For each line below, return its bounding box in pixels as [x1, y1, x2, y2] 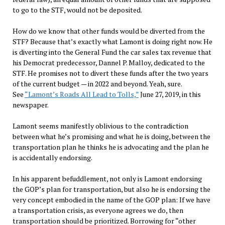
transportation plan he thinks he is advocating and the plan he [12, 142, 209, 152]
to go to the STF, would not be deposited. [12, 5, 142, 15]
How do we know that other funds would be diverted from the [12, 26, 205, 36]
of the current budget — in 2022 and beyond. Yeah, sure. [12, 79, 182, 89]
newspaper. [12, 100, 49, 110]
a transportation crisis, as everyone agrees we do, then [12, 205, 183, 215]
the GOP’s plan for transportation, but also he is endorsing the [12, 184, 210, 194]
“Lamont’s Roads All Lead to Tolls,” [24, 89, 139, 99]
